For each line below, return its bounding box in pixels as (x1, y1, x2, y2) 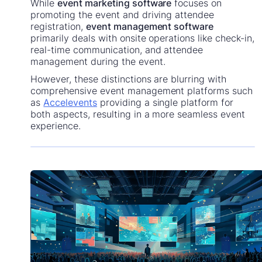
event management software (85, 20, 214, 33)
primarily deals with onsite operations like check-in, (30, 32, 254, 44)
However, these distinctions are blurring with (30, 73, 226, 85)
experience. (30, 120, 81, 132)
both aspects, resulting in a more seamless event (30, 108, 245, 120)
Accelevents (43, 96, 97, 109)
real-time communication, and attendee (30, 44, 204, 56)
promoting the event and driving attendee (30, 9, 215, 21)
